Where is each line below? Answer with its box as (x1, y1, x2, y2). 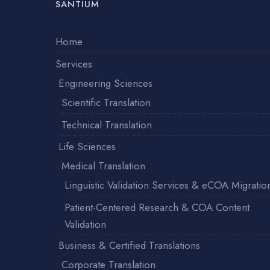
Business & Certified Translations (58, 237, 200, 253)
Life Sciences (58, 139, 116, 154)
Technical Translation (61, 117, 152, 132)
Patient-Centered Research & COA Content (64, 199, 250, 215)
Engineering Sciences (58, 75, 152, 90)
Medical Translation (61, 158, 145, 173)
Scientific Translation (61, 95, 151, 110)
